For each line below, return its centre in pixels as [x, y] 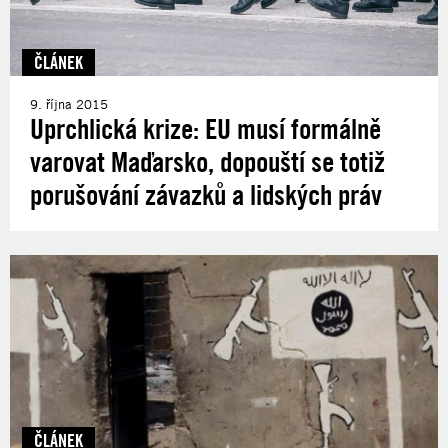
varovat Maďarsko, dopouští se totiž [207, 161]
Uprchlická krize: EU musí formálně [205, 128]
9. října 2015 [69, 103]
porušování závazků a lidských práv [206, 194]
